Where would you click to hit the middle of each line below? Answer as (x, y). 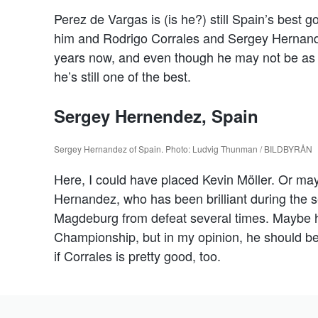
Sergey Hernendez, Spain (156, 115)
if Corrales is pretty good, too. (137, 255)
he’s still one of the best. (122, 76)
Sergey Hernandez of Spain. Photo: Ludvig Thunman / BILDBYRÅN (183, 148)
